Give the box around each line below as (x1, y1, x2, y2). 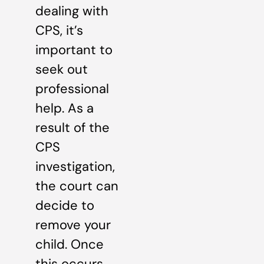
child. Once (35, 235, 104, 253)
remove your (35, 216, 111, 233)
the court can (35, 177, 118, 194)
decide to (35, 196, 94, 214)
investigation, (35, 157, 115, 175)
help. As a (35, 99, 94, 117)
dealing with (35, 2, 108, 19)
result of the (35, 118, 110, 136)
